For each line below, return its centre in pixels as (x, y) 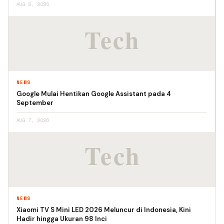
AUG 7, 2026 (33, 120)
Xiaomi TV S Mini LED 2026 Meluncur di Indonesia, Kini (104, 210)
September (35, 103)
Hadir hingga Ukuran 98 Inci (62, 219)
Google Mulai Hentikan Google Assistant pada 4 (94, 94)
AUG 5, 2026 (33, 4)
